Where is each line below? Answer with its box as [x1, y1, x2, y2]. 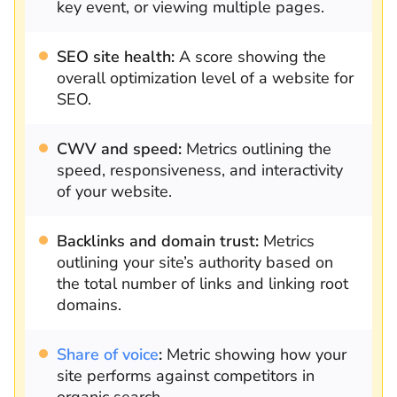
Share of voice [57, 343, 159, 365]
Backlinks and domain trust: [57, 230, 259, 252]
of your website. [57, 180, 172, 202]
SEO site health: [57, 45, 175, 67]
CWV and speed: [57, 137, 182, 160]
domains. [57, 293, 121, 315]
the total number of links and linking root [57, 272, 348, 294]
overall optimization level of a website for [57, 66, 354, 89]
